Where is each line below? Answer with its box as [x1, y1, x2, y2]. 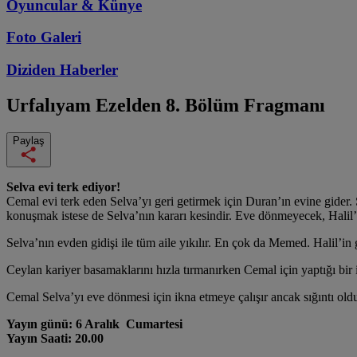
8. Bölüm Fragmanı [166, 94, 325, 116]
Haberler [60, 61, 118, 79]
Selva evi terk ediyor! [6, 179, 120, 194]
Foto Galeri [6, 29, 81, 46]
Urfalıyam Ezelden [6, 94, 166, 116]
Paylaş [13, 134, 45, 147]
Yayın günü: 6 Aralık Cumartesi [6, 316, 182, 331]
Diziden [6, 61, 60, 79]
